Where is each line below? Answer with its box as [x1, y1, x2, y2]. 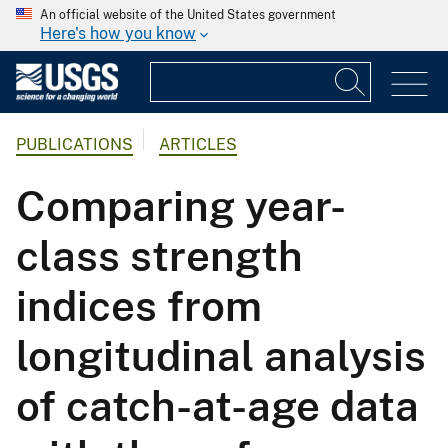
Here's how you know [40, 24, 196, 43]
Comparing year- [16, 181, 346, 231]
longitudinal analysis [16, 331, 426, 381]
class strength [16, 231, 303, 281]
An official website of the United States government [40, 8, 336, 22]
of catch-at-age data [16, 381, 419, 431]
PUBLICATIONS [16, 135, 133, 155]
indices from [16, 281, 262, 331]
